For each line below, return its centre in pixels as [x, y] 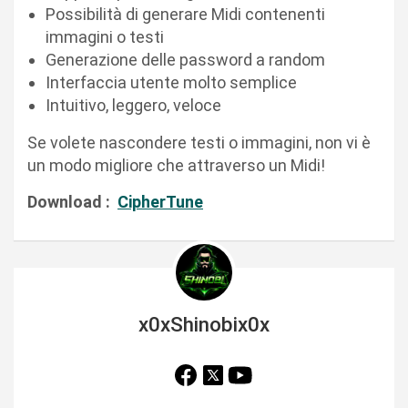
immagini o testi [105, 37]
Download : [72, 202]
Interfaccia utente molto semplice [171, 83]
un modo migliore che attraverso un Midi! [176, 166]
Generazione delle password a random [185, 60]
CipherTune [160, 202]
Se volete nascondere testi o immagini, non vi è [199, 143]
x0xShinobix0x [204, 324]
